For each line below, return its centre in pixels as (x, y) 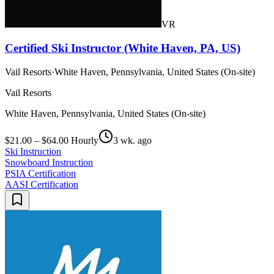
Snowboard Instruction (49, 162)
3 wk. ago (132, 140)
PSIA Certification (40, 173)
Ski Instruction (33, 151)
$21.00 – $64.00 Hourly (52, 140)
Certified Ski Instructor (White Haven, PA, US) (123, 48)
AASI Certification (42, 184)
